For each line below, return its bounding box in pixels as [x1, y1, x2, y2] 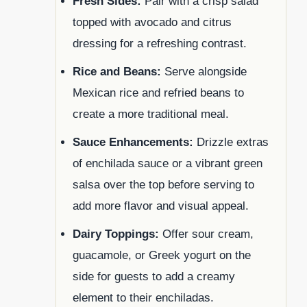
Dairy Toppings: [73, 227, 159, 241]
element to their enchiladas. [73, 291, 214, 304]
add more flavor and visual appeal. [73, 199, 249, 212]
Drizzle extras [193, 135, 269, 149]
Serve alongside [161, 64, 247, 78]
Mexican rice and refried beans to [73, 86, 244, 99]
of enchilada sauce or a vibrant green [73, 156, 262, 170]
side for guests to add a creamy [73, 269, 235, 283]
